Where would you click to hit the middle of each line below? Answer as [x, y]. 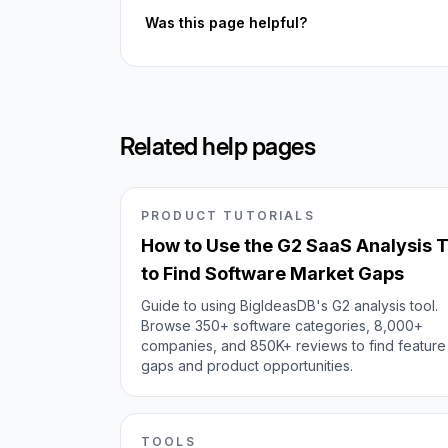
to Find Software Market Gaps [272, 273]
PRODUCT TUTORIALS [228, 215]
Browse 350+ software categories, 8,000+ [282, 325]
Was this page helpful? [226, 22]
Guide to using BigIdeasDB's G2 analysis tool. [289, 305]
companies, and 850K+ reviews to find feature [293, 345]
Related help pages [218, 146]
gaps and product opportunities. [247, 365]
